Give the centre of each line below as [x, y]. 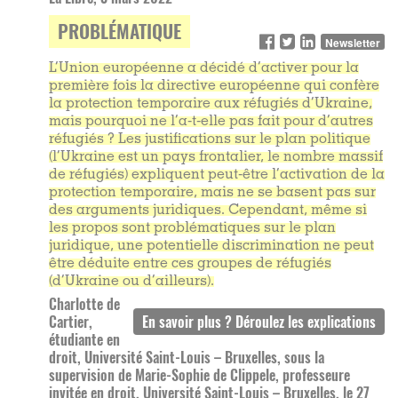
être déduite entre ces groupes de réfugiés [190, 264]
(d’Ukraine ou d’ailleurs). [131, 282]
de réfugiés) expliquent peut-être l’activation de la [217, 175]
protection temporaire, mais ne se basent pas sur [212, 193]
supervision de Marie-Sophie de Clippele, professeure [199, 375]
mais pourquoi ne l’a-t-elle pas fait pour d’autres [211, 122]
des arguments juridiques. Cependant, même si [208, 211]
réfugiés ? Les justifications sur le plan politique [210, 139]
